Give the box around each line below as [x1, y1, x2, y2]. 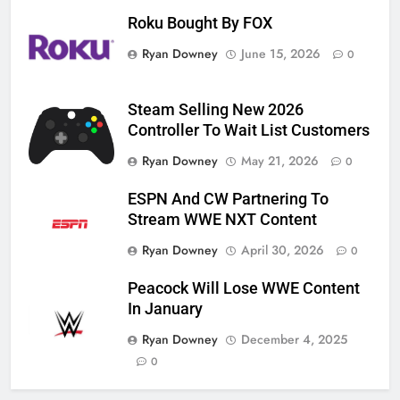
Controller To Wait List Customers [128, 121, 370, 139]
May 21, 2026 [241, 151, 319, 170]
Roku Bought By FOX [128, 13, 272, 32]
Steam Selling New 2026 [128, 100, 304, 119]
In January [128, 299, 203, 318]
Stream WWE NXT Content [128, 210, 317, 229]
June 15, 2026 [241, 44, 321, 62]
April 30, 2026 [241, 240, 324, 259]
